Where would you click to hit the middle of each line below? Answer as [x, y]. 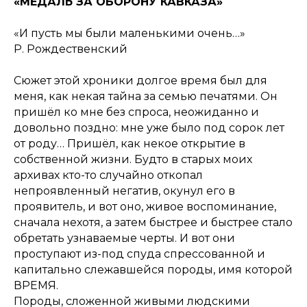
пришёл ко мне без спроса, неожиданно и [136, 112]
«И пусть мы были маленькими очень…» [130, 34]
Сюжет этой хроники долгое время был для [140, 81]
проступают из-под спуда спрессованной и [139, 254]
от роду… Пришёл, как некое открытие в [130, 144]
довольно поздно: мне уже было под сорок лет [149, 128]
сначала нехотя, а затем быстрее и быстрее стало [153, 223]
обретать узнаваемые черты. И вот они [124, 238]
